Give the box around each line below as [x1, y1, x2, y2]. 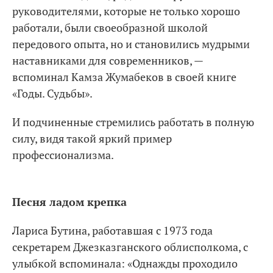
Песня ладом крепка [12, 194, 127, 209]
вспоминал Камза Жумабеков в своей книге [12, 69, 236, 84]
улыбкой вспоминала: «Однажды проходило [12, 255, 238, 271]
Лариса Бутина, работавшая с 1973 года [12, 222, 213, 238]
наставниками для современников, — [12, 52, 203, 68]
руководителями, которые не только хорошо [12, 3, 240, 18]
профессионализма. [12, 147, 114, 162]
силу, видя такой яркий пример [12, 130, 172, 146]
